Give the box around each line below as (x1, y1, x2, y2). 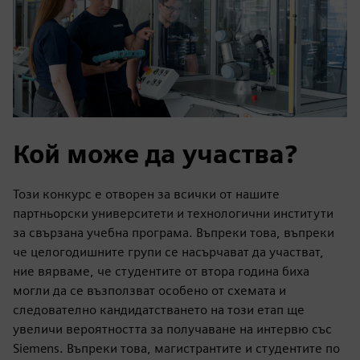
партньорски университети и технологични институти (13, 205, 333, 221)
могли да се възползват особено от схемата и (13, 282, 286, 298)
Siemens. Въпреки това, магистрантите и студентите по (13, 340, 340, 356)
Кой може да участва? (13, 137, 297, 170)
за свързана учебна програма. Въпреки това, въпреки (13, 224, 334, 240)
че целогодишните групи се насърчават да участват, (13, 243, 324, 260)
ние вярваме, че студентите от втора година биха (13, 263, 309, 279)
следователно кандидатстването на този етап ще (13, 301, 305, 317)
